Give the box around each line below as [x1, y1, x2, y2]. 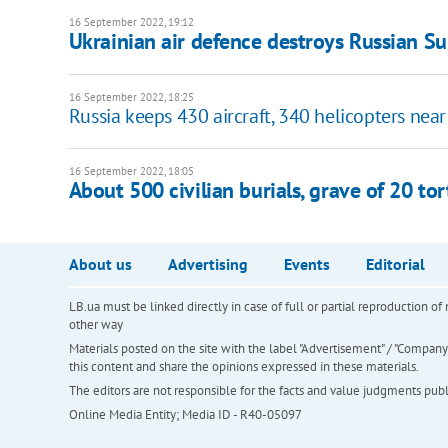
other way [68, 316, 123, 334]
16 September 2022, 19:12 [68, 15, 194, 30]
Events [283, 254, 330, 275]
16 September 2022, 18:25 [68, 90, 194, 105]
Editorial [365, 254, 425, 275]
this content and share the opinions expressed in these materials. [68, 358, 419, 376]
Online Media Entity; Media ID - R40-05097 [68, 406, 302, 424]
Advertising [167, 254, 248, 275]
